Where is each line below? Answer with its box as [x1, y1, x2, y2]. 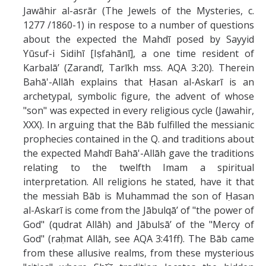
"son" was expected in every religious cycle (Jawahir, [23, 104, 254, 117]
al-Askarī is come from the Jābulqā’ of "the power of [23, 204, 254, 217]
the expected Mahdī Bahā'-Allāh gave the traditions [23, 147, 254, 160]
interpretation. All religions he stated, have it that [23, 175, 254, 188]
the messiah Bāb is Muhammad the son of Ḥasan [23, 189, 254, 202]
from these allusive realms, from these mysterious [23, 246, 254, 259]
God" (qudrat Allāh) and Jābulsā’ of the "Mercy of [23, 218, 254, 231]
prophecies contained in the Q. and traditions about [23, 132, 254, 145]
